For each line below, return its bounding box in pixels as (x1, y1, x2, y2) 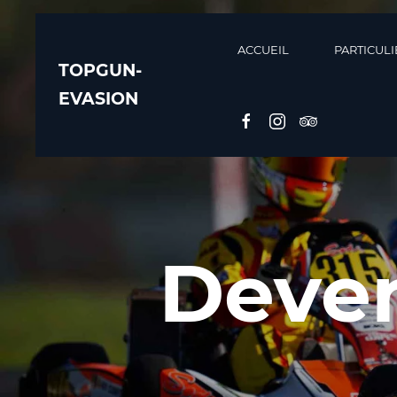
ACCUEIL (237, 43, 289, 57)
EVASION (58, 89, 138, 109)
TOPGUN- (58, 60, 142, 81)
